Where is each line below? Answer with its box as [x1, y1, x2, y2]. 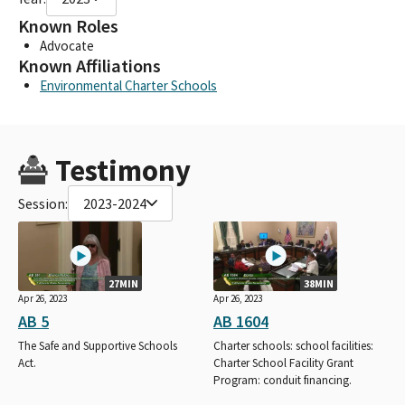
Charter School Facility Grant [213, 354, 353, 371]
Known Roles [18, 14, 118, 38]
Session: [18, 193, 68, 212]
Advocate [40, 36, 94, 54]
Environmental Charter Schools [40, 76, 217, 94]
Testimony [54, 151, 191, 189]
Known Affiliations [18, 53, 161, 78]
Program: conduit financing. [213, 372, 352, 388]
